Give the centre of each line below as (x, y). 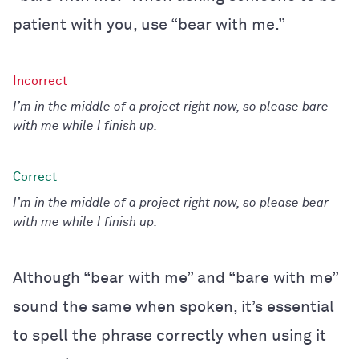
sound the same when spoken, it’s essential (173, 307)
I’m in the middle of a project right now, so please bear (171, 202)
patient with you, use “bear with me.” (149, 24)
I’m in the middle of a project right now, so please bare (171, 106)
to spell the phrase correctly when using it (169, 335)
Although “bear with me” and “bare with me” (175, 278)
